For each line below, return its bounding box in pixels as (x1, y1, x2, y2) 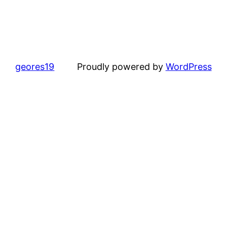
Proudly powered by (77, 61, 166, 72)
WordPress (165, 61, 212, 72)
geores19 (15, 61, 55, 72)
